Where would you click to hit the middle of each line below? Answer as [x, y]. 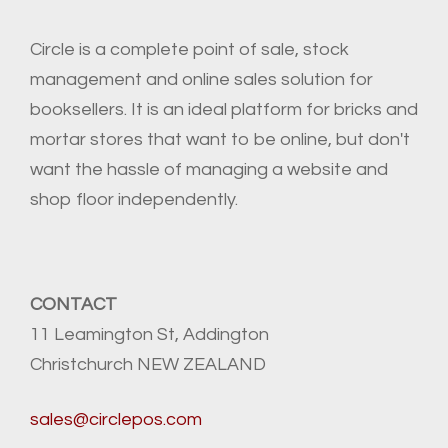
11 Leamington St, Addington [149, 334]
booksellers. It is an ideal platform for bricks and [224, 109]
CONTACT [73, 304]
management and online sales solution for [201, 79]
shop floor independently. [134, 199]
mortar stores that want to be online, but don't [220, 139]
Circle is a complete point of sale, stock [189, 49]
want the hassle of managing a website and [209, 169]
